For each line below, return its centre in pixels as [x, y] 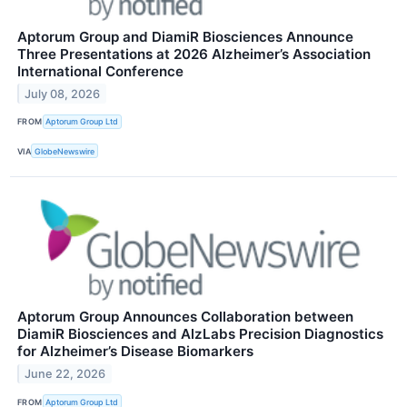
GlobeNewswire [65, 151]
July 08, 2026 [63, 94]
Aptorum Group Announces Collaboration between [185, 317]
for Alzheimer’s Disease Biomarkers [135, 352]
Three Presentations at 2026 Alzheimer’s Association [194, 54]
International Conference [100, 71]
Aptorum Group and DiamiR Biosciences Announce [185, 36]
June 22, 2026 [65, 373]
